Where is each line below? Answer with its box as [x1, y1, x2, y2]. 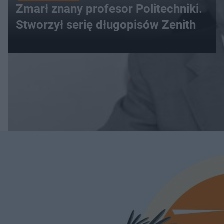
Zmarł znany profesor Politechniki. [16, 2, 202, 16]
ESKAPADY [8, 113, 69, 127]
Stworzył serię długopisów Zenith [96, 18, 196, 32]
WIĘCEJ [99, 71, 124, 79]
